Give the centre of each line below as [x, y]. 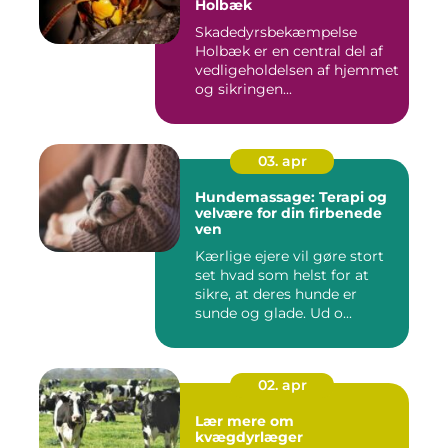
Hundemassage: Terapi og [291, 196]
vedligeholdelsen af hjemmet [297, 69]
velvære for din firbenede [288, 212]
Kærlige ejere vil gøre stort [289, 255]
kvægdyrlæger [249, 436]
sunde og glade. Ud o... [273, 312]
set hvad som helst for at [282, 274]
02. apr [282, 384]
